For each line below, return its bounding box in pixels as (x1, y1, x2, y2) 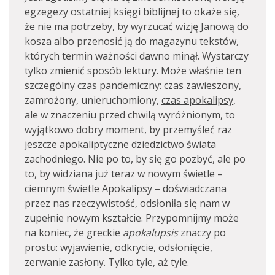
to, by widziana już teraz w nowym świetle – (25, 167, 223, 180)
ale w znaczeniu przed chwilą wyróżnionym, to (25, 108, 235, 122)
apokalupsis (123, 226, 178, 239)
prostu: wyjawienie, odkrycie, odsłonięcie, (25, 241, 212, 254)
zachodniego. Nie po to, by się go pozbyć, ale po (25, 152, 246, 166)
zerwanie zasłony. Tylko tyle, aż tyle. (25, 255, 189, 269)
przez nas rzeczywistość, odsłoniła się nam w (25, 196, 230, 210)
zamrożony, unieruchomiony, (25, 93, 161, 107)
